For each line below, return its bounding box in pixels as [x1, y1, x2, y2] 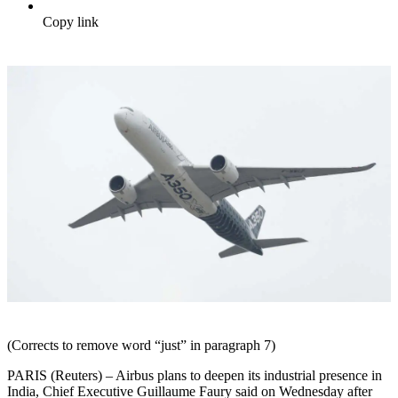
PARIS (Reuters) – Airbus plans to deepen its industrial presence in [7, 367, 382, 383]
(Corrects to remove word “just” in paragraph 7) [7, 337, 275, 353]
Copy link [43, 14, 99, 30]
